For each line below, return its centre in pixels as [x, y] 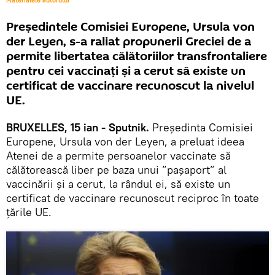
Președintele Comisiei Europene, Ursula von [130, 27]
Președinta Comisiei [201, 128]
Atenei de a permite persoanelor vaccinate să [118, 156]
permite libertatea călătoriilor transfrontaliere [137, 57]
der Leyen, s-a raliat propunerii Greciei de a [129, 42]
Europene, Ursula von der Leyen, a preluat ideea [125, 142]
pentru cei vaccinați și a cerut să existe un [126, 72]
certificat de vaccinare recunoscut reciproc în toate [133, 198]
